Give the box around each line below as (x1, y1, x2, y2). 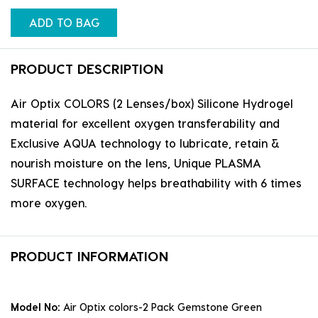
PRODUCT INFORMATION (11, 248, 168, 265)
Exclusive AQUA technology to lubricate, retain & (11, 136, 280, 150)
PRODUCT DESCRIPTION (11, 60, 163, 77)
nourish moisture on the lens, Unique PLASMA (11, 156, 261, 170)
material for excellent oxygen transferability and (11, 116, 280, 131)
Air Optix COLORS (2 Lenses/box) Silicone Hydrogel (11, 97, 293, 111)
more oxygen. (11, 196, 87, 210)
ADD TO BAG (75, 16, 99, 30)
